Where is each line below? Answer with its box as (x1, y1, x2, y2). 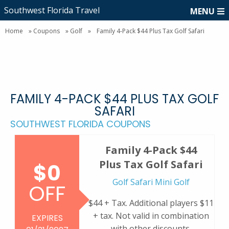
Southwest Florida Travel (4, 5, 100, 16)
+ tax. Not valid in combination (93, 210, 209, 221)
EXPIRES (31, 212, 63, 224)
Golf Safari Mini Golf (112, 176, 190, 188)
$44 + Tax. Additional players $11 (88, 197, 214, 209)
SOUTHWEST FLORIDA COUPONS (10, 118, 151, 130)
